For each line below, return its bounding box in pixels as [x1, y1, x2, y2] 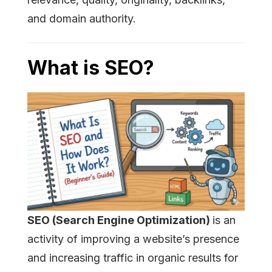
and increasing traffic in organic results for [27, 251, 238, 264]
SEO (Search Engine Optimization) [27, 213, 212, 226]
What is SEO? [27, 55, 154, 80]
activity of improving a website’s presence [27, 232, 239, 245]
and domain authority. [27, 12, 136, 25]
